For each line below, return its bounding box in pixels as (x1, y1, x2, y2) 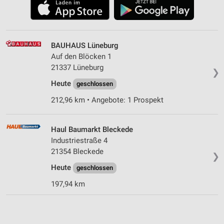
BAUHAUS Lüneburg (51, 40, 118, 50)
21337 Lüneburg (51, 62, 103, 72)
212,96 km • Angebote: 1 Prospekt (51, 95, 163, 104)
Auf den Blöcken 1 (51, 51, 111, 61)
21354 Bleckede (51, 146, 103, 156)
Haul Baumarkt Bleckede (51, 124, 133, 134)
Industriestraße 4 (51, 135, 107, 145)
